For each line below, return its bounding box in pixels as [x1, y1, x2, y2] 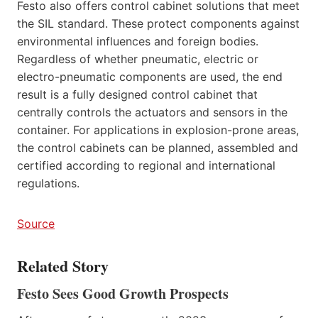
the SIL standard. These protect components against [17, 16, 300, 31]
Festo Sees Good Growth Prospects [17, 283, 229, 304]
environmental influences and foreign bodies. [17, 33, 258, 48]
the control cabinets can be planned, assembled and [17, 140, 298, 155]
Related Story [17, 253, 109, 278]
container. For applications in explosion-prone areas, [17, 122, 299, 137]
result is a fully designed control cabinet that [17, 87, 258, 102]
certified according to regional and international [17, 158, 275, 172]
